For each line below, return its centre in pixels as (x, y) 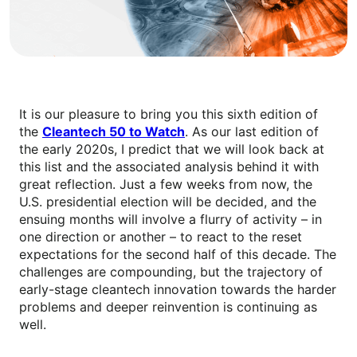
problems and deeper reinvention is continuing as (168, 307)
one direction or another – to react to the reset (161, 237)
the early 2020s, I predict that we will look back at (172, 149)
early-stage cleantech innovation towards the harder (178, 290)
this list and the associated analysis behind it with (169, 167)
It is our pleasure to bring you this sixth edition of (169, 114)
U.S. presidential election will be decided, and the (168, 202)
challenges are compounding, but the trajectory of (171, 272)
